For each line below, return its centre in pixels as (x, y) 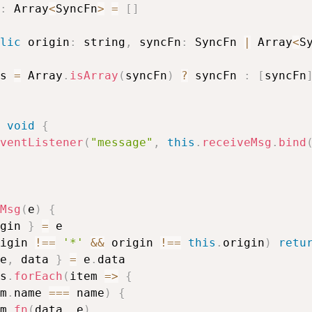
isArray (94, 76)
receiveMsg (236, 143)
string (101, 42)
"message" (122, 143)
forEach (38, 276)
